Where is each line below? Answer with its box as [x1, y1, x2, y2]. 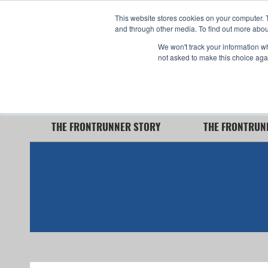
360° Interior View [48, 45, 111, 53]
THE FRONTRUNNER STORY [51, 119, 160, 134]
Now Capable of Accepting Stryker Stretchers [47, 72, 206, 81]
